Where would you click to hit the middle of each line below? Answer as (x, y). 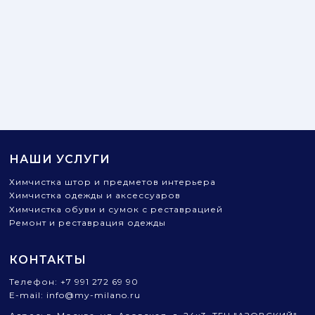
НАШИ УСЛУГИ (60, 159)
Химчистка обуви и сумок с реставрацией (116, 209)
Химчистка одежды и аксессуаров (95, 195)
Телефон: (34, 281)
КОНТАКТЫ (48, 260)
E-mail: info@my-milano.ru (75, 295)
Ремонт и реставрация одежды (88, 223)
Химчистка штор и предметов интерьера (113, 181)
